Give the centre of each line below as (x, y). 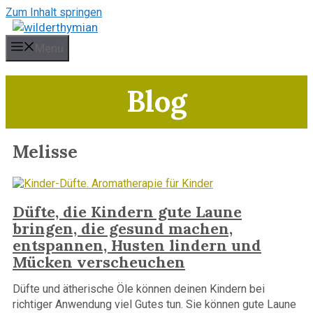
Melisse (45, 151)
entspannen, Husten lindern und (137, 245)
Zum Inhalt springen (54, 12)
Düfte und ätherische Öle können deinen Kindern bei (139, 289)
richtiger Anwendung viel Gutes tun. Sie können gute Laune (154, 304)
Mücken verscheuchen (99, 262)
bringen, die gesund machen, (123, 228)
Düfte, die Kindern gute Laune (127, 212)
